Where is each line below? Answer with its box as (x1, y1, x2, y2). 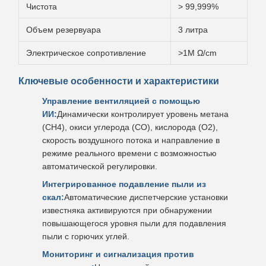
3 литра (178, 25, 208, 34)
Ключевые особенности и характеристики (18, 76, 219, 86)
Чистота (26, 2, 57, 11)
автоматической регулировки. (42, 161, 157, 171)
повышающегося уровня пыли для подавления (42, 218, 226, 228)
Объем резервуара (26, 25, 101, 34)
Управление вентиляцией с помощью (42, 96, 200, 106)
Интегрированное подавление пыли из (42, 179, 206, 189)
